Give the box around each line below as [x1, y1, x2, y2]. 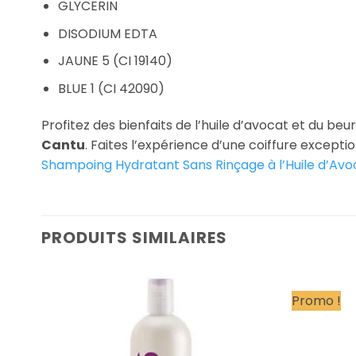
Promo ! [291, 291, 341, 310]
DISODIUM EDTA [57, 24, 157, 43]
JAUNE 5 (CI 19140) [57, 52, 172, 71]
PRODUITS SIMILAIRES [41, 226, 227, 249]
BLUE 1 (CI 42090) [57, 79, 164, 98]
